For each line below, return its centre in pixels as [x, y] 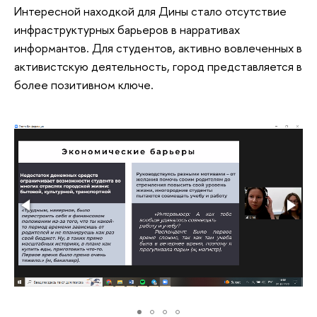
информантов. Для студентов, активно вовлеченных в [158, 48]
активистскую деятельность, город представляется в [158, 67]
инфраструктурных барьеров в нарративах [127, 30]
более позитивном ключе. [84, 85]
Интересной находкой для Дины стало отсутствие [150, 11]
